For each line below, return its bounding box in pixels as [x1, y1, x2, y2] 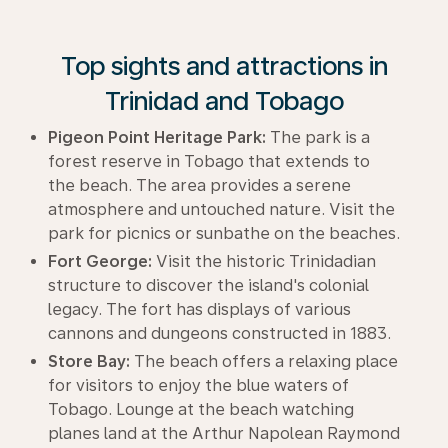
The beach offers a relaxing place [130, 351, 398, 371]
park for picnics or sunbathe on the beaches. [48, 223, 400, 243]
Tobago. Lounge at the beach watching [48, 399, 354, 419]
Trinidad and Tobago [104, 84, 344, 116]
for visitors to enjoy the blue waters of [48, 375, 349, 395]
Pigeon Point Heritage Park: [48, 127, 266, 147]
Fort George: [48, 251, 152, 271]
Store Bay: [48, 351, 130, 371]
